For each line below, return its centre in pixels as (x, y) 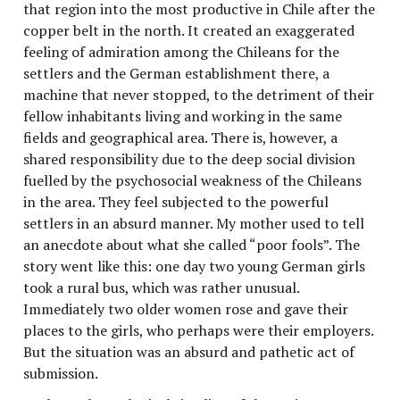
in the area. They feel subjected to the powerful (176, 201)
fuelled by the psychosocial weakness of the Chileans (193, 180)
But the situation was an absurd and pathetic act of (189, 351)
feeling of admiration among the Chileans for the (182, 51)
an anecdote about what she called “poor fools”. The (192, 244)
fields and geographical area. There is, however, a (181, 137)
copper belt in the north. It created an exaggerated (189, 30)
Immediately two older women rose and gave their (186, 308)
